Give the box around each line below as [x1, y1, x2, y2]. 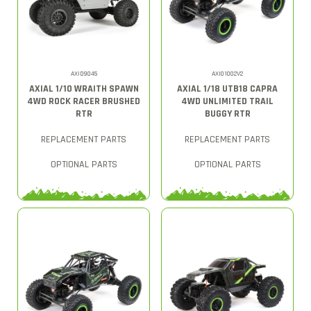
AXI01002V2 [212, 69, 243, 78]
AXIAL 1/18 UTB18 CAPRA [177, 82, 278, 95]
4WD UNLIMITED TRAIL [181, 94, 274, 108]
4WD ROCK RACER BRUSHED [27, 94, 140, 108]
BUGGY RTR [204, 107, 251, 120]
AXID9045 [70, 69, 97, 78]
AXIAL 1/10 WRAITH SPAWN [28, 82, 139, 95]
